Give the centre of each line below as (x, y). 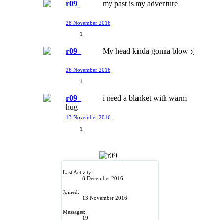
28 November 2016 (88, 22)
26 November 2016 (88, 69)
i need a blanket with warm (145, 98)
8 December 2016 (103, 178)
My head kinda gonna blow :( (149, 51)
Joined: (71, 192)
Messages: (74, 211)
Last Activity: (78, 172)
